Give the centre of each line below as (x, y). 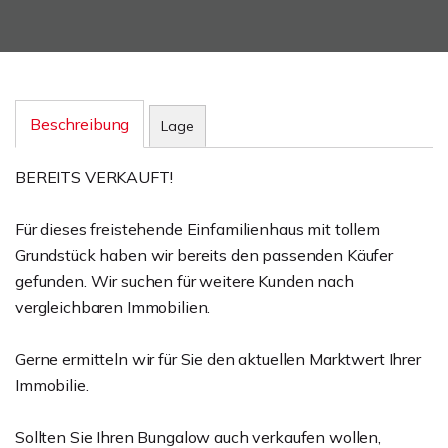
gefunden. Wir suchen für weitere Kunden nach (184, 281)
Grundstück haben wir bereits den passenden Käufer (204, 255)
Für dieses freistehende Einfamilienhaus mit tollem (197, 229)
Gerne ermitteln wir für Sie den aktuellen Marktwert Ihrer (218, 359)
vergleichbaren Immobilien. (113, 307)
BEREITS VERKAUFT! (94, 177)
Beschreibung (80, 124)
